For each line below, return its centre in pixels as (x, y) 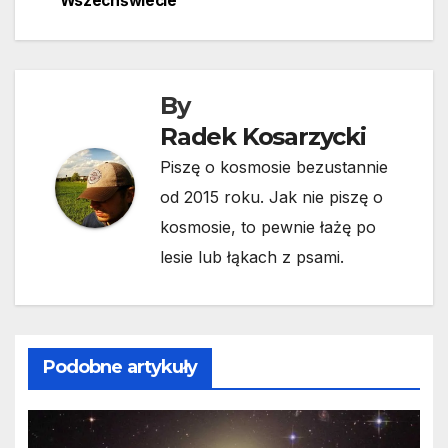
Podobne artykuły (120, 366)
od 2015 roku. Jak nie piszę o (271, 197)
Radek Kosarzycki (263, 137)
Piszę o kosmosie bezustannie (274, 167)
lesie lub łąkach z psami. (252, 257)
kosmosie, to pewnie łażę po (268, 227)
